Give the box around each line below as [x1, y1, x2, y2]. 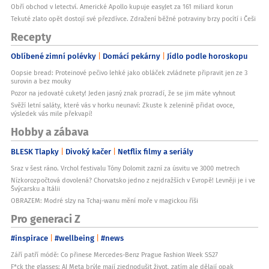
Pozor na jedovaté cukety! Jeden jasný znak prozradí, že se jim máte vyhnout [11, 88, 235, 98]
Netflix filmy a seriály [118, 145, 193, 157]
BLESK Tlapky [11, 145, 59, 157]
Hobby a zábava [11, 123, 89, 140]
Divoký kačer [65, 145, 111, 157]
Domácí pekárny [103, 50, 160, 62]
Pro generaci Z [11, 210, 80, 226]
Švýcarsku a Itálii [11, 183, 60, 193]
